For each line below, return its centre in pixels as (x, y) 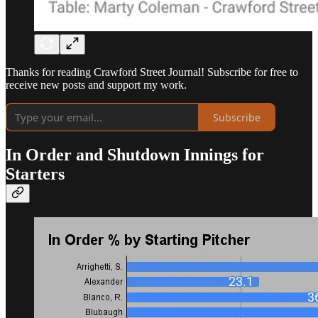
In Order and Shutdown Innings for (135, 155)
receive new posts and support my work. (96, 85)
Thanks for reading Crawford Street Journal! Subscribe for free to (152, 72)
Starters (35, 174)
